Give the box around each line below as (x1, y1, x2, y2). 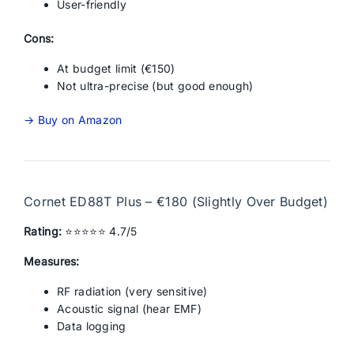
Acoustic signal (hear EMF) (57, 302, 201, 315)
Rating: (24, 224, 62, 238)
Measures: (24, 254, 80, 268)
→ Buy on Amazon (24, 113, 122, 126)
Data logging (57, 319, 126, 333)
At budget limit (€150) (57, 62, 175, 75)
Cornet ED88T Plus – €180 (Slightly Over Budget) (24, 194, 329, 209)
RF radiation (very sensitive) (57, 284, 208, 298)
